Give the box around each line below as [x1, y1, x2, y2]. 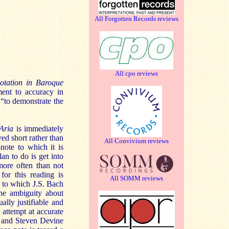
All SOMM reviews [110, 174, 163, 182]
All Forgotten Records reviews [95, 15, 178, 22]
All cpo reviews [115, 70, 158, 77]
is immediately [16, 124, 64, 133]
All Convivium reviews [104, 137, 169, 145]
